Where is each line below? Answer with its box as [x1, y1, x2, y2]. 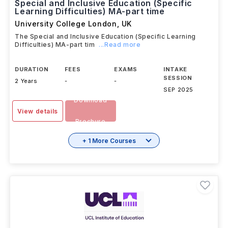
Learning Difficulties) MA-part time [15, 6, 165, 16]
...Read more [99, 41, 141, 48]
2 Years [15, 77, 38, 84]
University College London [15, 19, 117, 28]
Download [74, 96, 107, 104]
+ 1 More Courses [82, 136, 136, 145]
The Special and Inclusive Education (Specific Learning [15, 33, 196, 40]
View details [17, 107, 58, 115]
